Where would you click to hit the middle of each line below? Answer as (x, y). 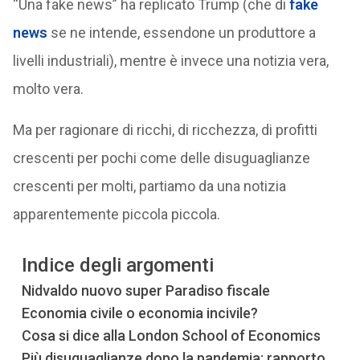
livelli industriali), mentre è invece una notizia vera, (170, 61)
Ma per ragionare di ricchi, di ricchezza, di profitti (165, 130)
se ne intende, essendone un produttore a (181, 33)
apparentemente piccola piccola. (116, 214)
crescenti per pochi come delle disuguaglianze (161, 158)
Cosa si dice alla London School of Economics (171, 335)
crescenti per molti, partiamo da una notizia (149, 186)
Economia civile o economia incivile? (139, 313)
